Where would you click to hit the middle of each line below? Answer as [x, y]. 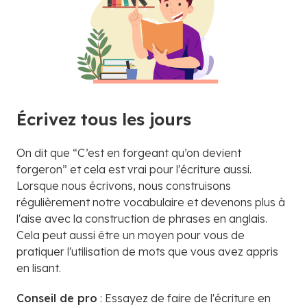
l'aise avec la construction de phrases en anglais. [142, 218]
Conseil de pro [57, 298]
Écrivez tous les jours [104, 119]
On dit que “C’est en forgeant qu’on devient [129, 152]
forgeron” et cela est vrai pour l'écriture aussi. [134, 169]
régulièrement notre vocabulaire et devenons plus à [151, 202]
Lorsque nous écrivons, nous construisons [124, 185]
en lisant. [39, 268]
